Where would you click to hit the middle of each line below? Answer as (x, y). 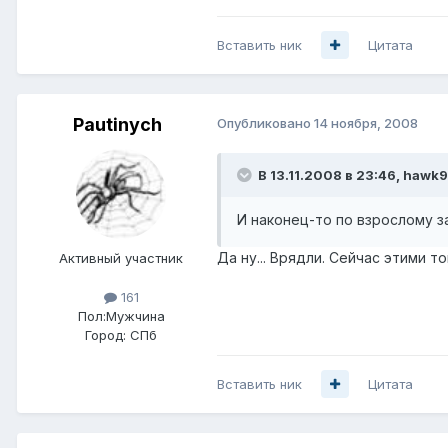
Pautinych (117, 124)
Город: (105, 335)
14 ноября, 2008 (366, 122)
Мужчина (135, 316)
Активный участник (121, 257)
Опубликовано (265, 122)
